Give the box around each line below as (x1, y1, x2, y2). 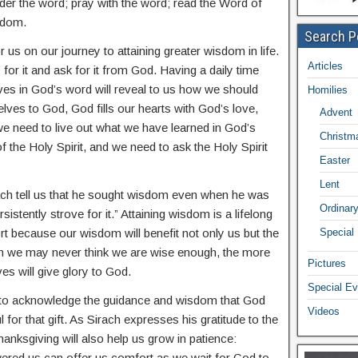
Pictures (307, 257, 346, 270)
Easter (319, 154, 350, 167)
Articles (307, 60, 343, 73)
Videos (307, 305, 340, 318)
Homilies (307, 84, 348, 97)
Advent (319, 106, 352, 119)
